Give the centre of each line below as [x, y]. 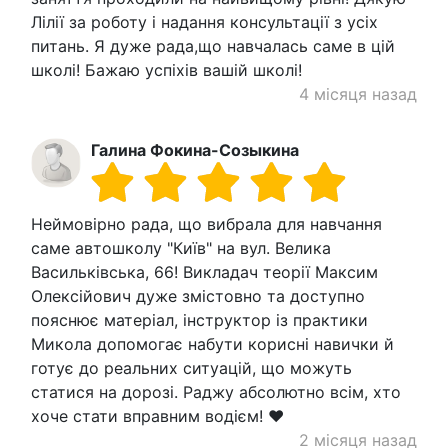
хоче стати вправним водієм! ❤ [157, 415]
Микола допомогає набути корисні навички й [212, 343]
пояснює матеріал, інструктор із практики [199, 319]
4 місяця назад [358, 93]
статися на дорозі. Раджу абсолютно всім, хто [216, 391]
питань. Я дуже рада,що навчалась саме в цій [213, 45]
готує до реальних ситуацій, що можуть [191, 367]
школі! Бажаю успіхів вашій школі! [166, 69]
